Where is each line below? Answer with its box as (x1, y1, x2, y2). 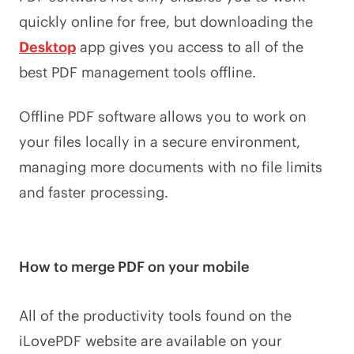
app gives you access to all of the (76, 37, 303, 55)
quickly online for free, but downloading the (19, 12, 313, 30)
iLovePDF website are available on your (19, 331, 282, 349)
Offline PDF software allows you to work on (19, 107, 307, 125)
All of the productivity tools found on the (19, 306, 292, 324)
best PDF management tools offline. (19, 62, 256, 81)
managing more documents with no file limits (19, 157, 322, 175)
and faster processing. (19, 183, 168, 201)
